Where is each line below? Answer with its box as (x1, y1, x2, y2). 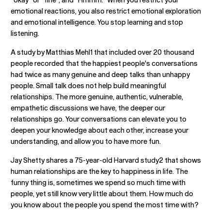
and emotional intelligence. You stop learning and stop (11, 18, 184, 26)
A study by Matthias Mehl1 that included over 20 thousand (11, 48, 195, 56)
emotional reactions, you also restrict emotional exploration (11, 7, 201, 15)
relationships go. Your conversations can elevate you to (11, 115, 187, 123)
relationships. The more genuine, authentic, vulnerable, (11, 93, 184, 101)
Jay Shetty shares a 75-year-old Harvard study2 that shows (11, 156, 201, 164)
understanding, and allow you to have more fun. (11, 137, 161, 145)
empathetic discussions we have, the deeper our (11, 104, 166, 112)
